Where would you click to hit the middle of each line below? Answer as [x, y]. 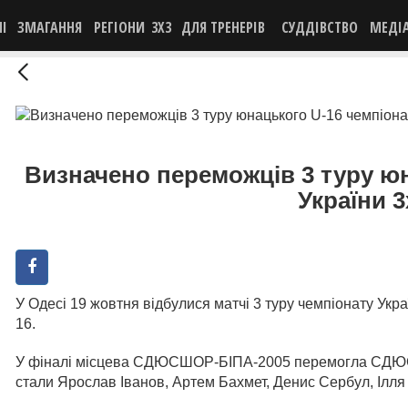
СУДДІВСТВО [319, 27]
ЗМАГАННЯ [50, 27]
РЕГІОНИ [119, 27]
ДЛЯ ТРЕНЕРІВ [223, 27]
